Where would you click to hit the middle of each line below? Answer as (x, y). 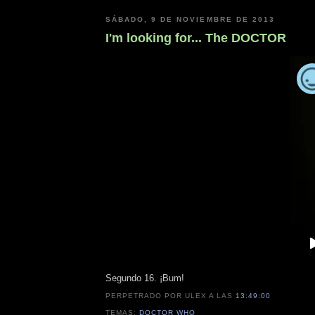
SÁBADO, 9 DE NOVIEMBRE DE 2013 (190, 20)
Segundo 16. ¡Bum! (145, 278)
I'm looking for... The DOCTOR (196, 38)
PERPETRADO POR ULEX (157, 296)
